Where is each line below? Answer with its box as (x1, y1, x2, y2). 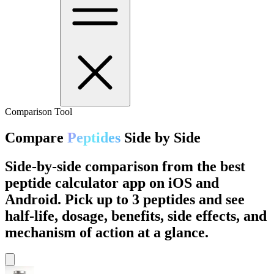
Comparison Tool (5, 106, 72, 117)
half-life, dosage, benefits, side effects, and (5, 207, 267, 224)
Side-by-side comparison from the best (5, 158, 245, 174)
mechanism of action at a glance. (5, 224, 209, 240)
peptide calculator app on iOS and (5, 174, 219, 191)
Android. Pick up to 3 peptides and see (5, 191, 245, 207)
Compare (5, 129, 67, 146)
